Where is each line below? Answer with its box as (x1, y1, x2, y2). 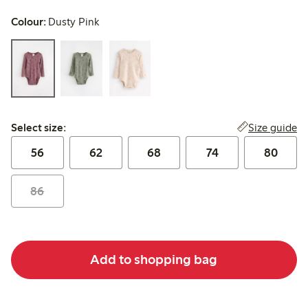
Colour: (11, 15, 46, 29)
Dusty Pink (48, 15, 100, 29)
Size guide (247, 120, 297, 134)
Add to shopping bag (90, 251, 218, 268)
